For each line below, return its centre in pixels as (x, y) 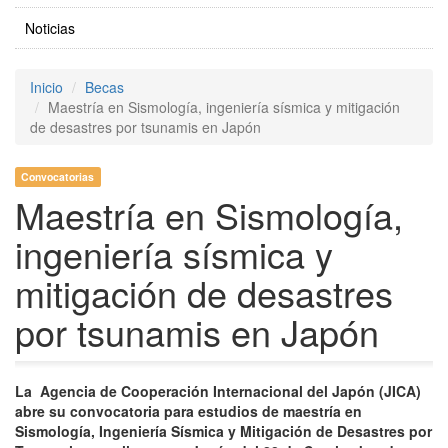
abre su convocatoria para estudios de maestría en (188, 411)
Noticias (50, 28)
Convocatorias (58, 177)
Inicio (46, 87)
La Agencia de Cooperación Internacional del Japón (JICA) (218, 391)
